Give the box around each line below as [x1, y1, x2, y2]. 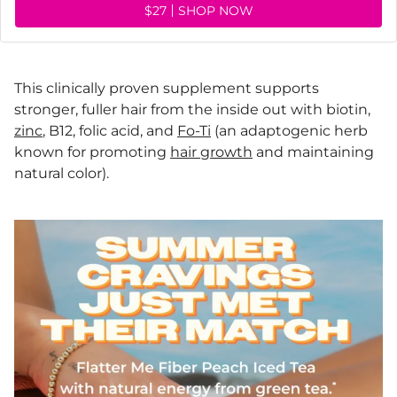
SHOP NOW [177, 2, 253, 19]
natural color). [14, 164, 113, 182]
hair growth [170, 143, 253, 160]
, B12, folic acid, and [43, 121, 177, 139]
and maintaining [253, 143, 374, 160]
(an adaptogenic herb [211, 121, 368, 139]
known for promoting [14, 143, 170, 160]
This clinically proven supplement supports [14, 79, 319, 97]
